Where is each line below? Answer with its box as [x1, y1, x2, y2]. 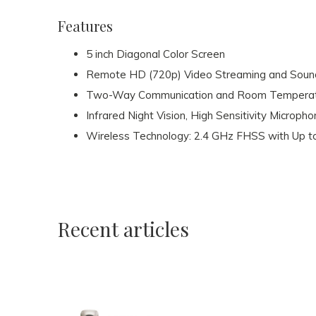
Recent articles [58, 216, 189, 242]
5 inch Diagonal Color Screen [86, 47, 225, 61]
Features [58, 16, 113, 35]
